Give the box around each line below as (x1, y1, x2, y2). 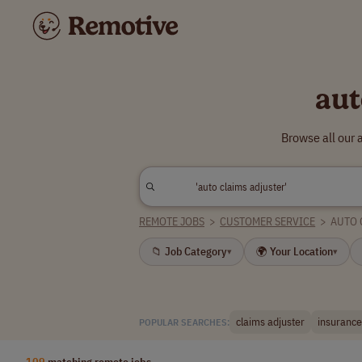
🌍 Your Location (256, 244, 333, 259)
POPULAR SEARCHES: (139, 315, 229, 328)
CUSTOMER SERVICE (220, 214, 316, 229)
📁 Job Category (151, 244, 227, 259)
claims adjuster (236, 314, 305, 329)
